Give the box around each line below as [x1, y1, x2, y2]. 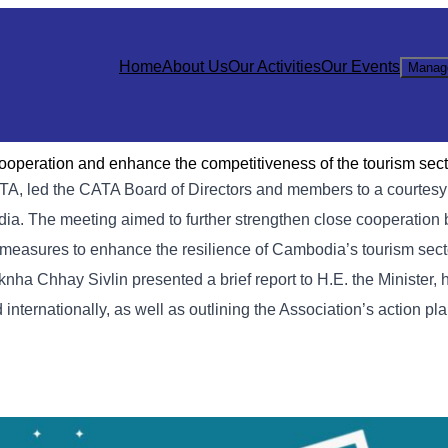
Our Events [321, 58, 400, 75]
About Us [162, 58, 228, 75]
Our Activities [228, 58, 321, 75]
